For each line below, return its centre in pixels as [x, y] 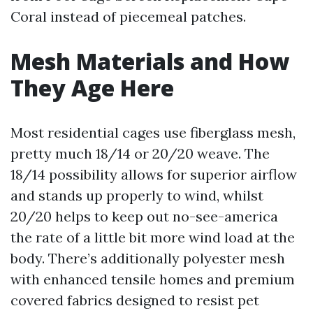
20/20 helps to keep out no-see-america [144, 216]
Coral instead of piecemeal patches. [128, 16]
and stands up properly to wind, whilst [137, 195]
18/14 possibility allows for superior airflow [154, 174]
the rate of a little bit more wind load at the [153, 237]
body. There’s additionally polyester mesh [148, 258]
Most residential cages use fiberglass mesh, [153, 132]
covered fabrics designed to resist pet [135, 300]
